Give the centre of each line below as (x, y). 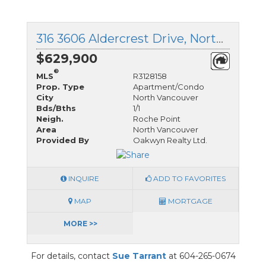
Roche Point (157, 118)
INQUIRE (83, 179)
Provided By (63, 140)
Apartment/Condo (169, 86)
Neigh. (50, 118)
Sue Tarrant (139, 256)
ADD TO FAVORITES (189, 179)
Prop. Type (60, 86)
